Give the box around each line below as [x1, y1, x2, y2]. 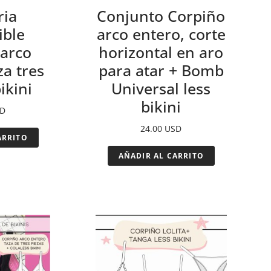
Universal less [111, 77, 211, 99]
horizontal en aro [99, 41, 224, 62]
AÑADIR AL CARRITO [118, 150, 204, 161]
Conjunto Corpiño [97, 5, 226, 26]
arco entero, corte [96, 23, 226, 44]
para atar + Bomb [98, 59, 224, 80]
